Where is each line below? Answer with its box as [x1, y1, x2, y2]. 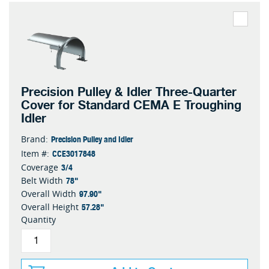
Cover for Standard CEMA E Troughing [21, 95, 241, 115]
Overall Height [21, 201, 79, 213]
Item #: [21, 148, 49, 159]
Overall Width [21, 188, 76, 199]
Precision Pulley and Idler [51, 132, 133, 145]
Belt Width [21, 175, 63, 186]
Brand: [21, 133, 48, 145]
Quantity [21, 214, 56, 225]
